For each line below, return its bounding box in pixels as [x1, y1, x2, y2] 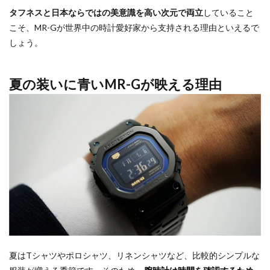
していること [203, 7, 254, 18]
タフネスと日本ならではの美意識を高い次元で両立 [9, 7, 203, 18]
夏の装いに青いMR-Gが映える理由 [9, 76, 222, 93]
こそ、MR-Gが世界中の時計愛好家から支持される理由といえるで [9, 22, 259, 33]
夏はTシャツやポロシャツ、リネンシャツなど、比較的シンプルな [9, 250, 260, 261]
